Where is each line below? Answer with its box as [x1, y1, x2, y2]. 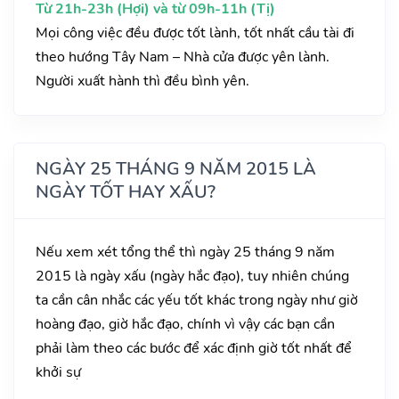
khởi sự [36, 362, 81, 383]
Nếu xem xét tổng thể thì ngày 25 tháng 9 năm [36, 242, 335, 263]
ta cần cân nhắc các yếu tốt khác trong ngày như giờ [36, 290, 358, 311]
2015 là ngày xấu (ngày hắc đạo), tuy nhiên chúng [36, 266, 349, 287]
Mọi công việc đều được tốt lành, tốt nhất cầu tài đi [36, 23, 354, 44]
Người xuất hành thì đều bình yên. [36, 71, 249, 92]
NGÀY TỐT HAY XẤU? [36, 180, 216, 205]
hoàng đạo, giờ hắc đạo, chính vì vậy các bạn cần [36, 314, 335, 335]
